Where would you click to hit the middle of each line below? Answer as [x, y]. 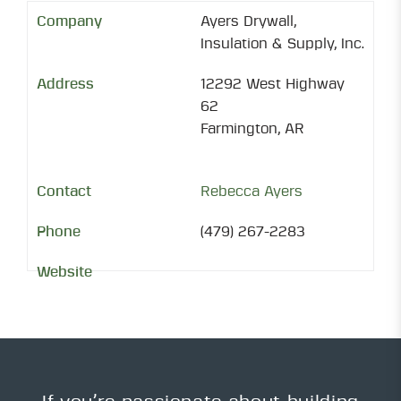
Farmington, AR [252, 129]
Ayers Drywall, [248, 21]
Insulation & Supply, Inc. [282, 44]
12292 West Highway [273, 84]
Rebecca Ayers [252, 192]
